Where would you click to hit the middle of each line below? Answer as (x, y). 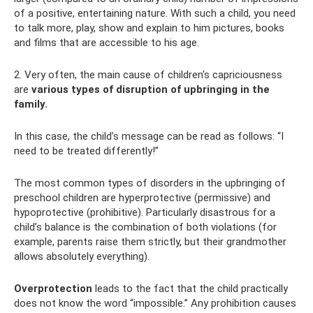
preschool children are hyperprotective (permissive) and (142, 198)
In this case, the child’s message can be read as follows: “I (149, 136)
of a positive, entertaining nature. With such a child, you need (155, 13)
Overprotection (53, 289)
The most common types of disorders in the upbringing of (150, 183)
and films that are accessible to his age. (107, 43)
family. (31, 104)
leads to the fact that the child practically (190, 289)
